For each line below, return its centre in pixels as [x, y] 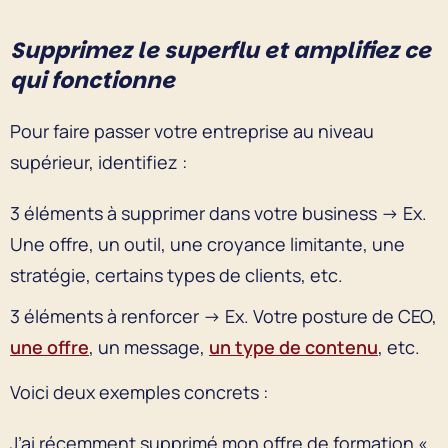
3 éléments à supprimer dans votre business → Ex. [218, 212]
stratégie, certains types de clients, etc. [178, 274]
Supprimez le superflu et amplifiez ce [220, 50]
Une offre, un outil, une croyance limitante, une [207, 243]
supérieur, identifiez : [100, 161]
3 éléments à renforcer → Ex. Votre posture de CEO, [223, 315]
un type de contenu [293, 346]
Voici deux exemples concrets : [141, 391]
